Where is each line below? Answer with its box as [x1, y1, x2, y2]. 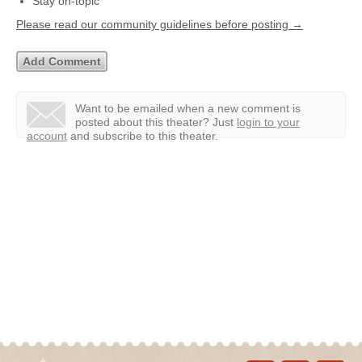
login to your [237, 116, 300, 128]
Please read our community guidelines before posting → [16, 18, 303, 31]
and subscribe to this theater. [67, 129, 218, 142]
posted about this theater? [75, 116, 213, 128]
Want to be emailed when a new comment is [75, 102, 301, 115]
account [27, 129, 67, 142]
